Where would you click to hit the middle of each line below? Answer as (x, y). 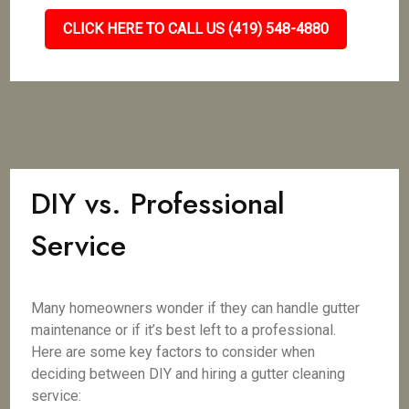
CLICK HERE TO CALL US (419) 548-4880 (195, 29)
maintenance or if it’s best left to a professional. (184, 330)
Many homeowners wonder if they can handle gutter (196, 308)
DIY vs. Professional (158, 204)
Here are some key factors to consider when (173, 352)
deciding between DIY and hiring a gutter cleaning (189, 374)
